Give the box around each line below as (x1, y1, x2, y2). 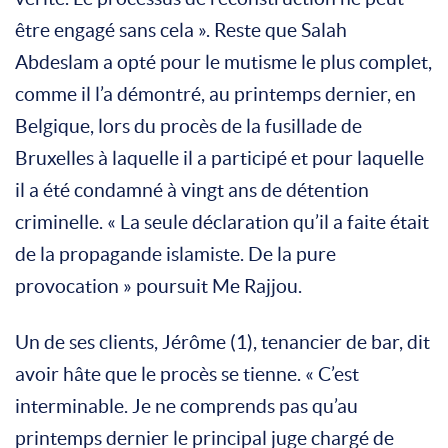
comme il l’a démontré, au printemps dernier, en (15, 83, 416, 105)
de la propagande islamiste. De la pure (15, 243, 336, 265)
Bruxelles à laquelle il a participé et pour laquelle (15, 147, 424, 169)
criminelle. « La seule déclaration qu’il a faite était (15, 211, 429, 233)
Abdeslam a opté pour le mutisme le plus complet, (15, 51, 432, 73)
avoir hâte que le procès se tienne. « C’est (15, 363, 359, 385)
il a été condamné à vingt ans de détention (15, 179, 369, 201)
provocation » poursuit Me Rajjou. (15, 275, 302, 297)
